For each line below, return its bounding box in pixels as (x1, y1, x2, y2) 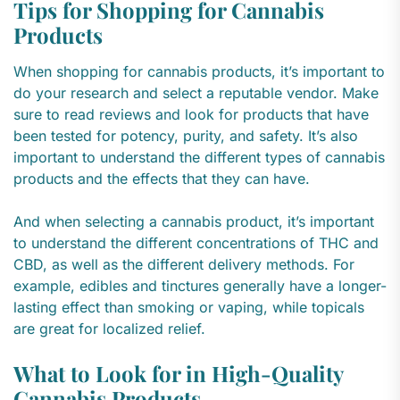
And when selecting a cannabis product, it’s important (13, 212, 374, 231)
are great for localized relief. (13, 320, 205, 338)
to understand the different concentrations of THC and (13, 234, 379, 253)
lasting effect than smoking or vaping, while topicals (13, 298, 364, 317)
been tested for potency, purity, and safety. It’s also (13, 127, 358, 146)
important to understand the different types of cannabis (13, 148, 385, 167)
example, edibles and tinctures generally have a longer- (13, 277, 387, 296)
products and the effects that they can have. (13, 170, 310, 188)
